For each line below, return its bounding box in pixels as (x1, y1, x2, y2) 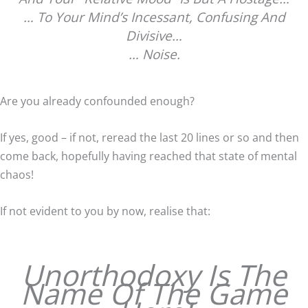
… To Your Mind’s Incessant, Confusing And (23, 8, 285, 26)
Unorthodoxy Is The (21, 255, 287, 295)
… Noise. (128, 45, 180, 63)
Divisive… (126, 26, 182, 45)
